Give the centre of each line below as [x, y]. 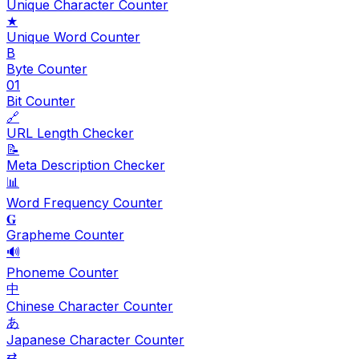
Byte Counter [47, 69]
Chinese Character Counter [90, 306]
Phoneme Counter [63, 272]
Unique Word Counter [73, 36]
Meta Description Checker [86, 165]
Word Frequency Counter [85, 202]
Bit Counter [41, 101]
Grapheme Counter [65, 234]
